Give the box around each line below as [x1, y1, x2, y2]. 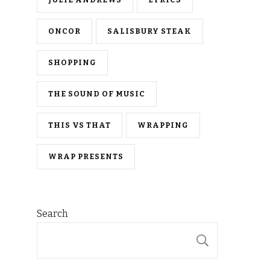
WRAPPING [137, 120, 189, 130]
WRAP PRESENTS [48, 151, 124, 161]
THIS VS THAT [48, 120, 111, 130]
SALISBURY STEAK [107, 26, 192, 36]
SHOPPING [48, 57, 96, 67]
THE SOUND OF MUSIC [48, 89, 145, 98]
